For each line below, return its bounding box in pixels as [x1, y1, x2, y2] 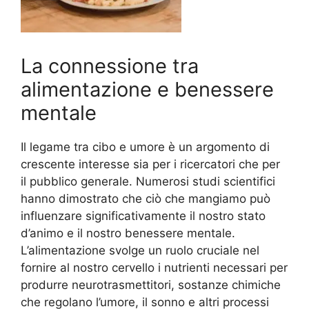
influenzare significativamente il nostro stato [21, 209, 266, 223]
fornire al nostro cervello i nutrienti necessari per [21, 261, 288, 275]
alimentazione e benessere [21, 77, 274, 102]
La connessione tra [21, 54, 199, 79]
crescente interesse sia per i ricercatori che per [21, 157, 280, 172]
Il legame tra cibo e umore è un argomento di [21, 140, 270, 154]
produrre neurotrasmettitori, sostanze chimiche [21, 278, 281, 292]
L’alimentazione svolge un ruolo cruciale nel [21, 243, 259, 258]
